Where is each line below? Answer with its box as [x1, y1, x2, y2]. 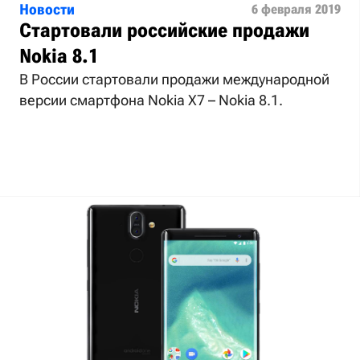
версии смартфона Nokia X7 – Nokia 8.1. [19, 91, 283, 108]
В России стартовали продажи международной [19, 70, 329, 88]
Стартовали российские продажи [19, 18, 309, 42]
